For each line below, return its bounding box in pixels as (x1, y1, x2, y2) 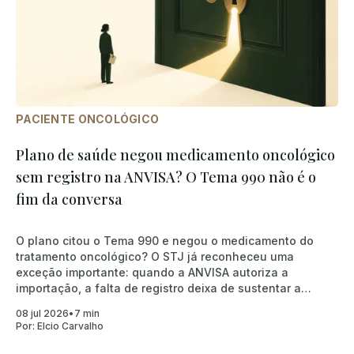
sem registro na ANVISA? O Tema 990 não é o (16, 167, 316, 186)
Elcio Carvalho (37, 319, 104, 332)
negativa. (16, 296, 68, 311)
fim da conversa (16, 189, 122, 209)
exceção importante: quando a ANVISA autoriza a (16, 265, 288, 279)
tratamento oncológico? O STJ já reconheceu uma (16, 249, 294, 263)
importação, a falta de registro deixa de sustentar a (16, 281, 301, 295)
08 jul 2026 (16, 307, 69, 319)
